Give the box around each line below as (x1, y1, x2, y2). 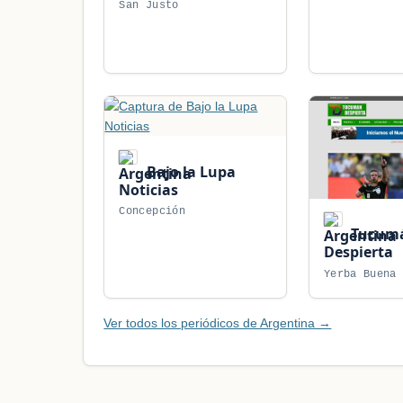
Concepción (119, 205, 185, 219)
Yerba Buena (323, 267, 397, 281)
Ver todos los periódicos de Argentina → (103, 315, 332, 330)
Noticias (119, 179, 179, 200)
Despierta (323, 242, 393, 263)
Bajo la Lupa (142, 161, 236, 182)
